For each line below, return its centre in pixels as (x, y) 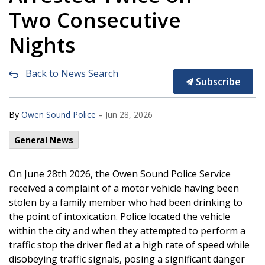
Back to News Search (72, 73)
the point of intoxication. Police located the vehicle (119, 216)
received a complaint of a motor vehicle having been (124, 188)
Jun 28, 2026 (129, 114)
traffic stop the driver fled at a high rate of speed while (129, 245)
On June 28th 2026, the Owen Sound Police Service (120, 174)
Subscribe (217, 81)
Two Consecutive (95, 20)
